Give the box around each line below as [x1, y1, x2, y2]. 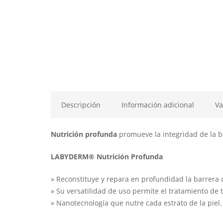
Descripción [61, 100, 101, 110]
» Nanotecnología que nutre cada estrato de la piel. [51, 198, 222, 208]
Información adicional [121, 100, 194, 110]
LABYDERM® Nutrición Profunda [51, 152, 163, 162]
